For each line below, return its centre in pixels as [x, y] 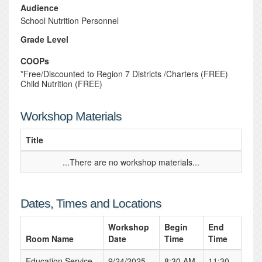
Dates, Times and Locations [91, 203]
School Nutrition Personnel [70, 20]
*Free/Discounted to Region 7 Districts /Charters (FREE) [124, 74]
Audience [39, 8]
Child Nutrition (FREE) [61, 84]
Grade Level [44, 39]
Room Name [50, 239]
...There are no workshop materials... [131, 162]
